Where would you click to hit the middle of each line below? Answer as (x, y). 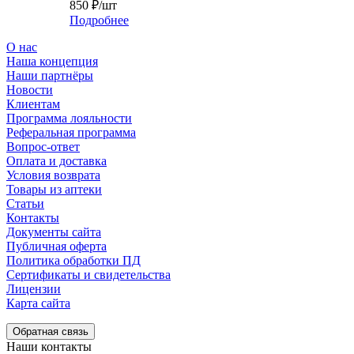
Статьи (25, 203)
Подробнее (99, 20)
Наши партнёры (50, 75)
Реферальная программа (71, 132)
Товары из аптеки (54, 189)
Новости (30, 89)
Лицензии (34, 288)
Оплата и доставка (56, 160)
